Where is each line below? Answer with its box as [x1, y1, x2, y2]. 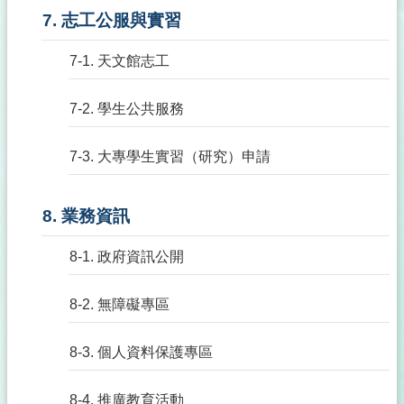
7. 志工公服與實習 [42, 11, 181, 30]
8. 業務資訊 [42, 207, 130, 225]
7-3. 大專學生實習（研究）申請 [69, 149, 271, 164]
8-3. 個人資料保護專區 [69, 344, 213, 360]
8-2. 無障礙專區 [69, 297, 170, 312]
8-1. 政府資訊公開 [69, 249, 184, 264]
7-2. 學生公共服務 [69, 101, 184, 116]
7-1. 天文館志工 [69, 53, 170, 69]
